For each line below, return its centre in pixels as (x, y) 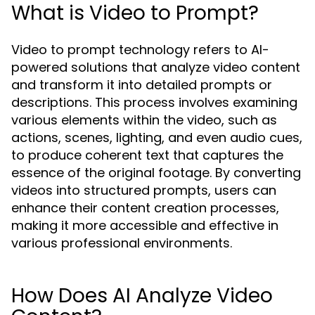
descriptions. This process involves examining (154, 102)
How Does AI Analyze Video (142, 296)
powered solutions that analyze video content (156, 67)
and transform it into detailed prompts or (142, 85)
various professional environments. (122, 243)
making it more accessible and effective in (145, 225)
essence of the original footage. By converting (156, 173)
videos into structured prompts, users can (144, 190)
